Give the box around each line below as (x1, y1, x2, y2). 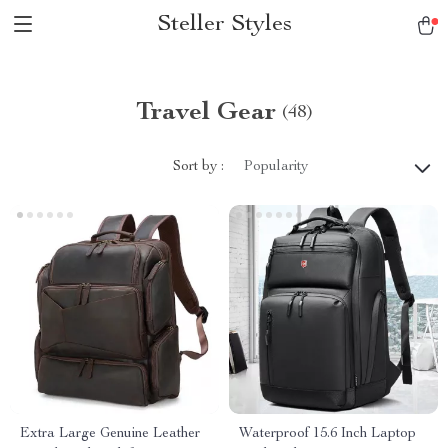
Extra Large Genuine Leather (20, 427, 200, 441)
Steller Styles (156, 13, 292, 37)
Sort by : (173, 159, 224, 174)
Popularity (244, 160, 308, 174)
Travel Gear (135, 100, 276, 126)
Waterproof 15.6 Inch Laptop (239, 427, 416, 441)
